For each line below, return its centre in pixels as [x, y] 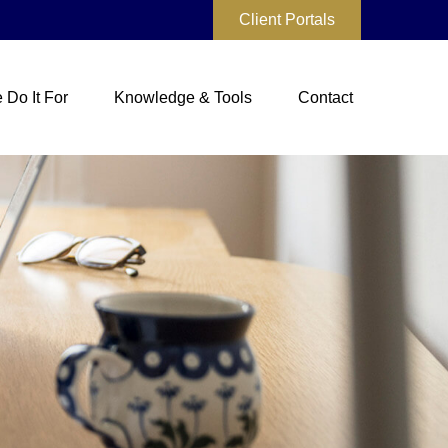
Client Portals [287, 19]
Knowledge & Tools [183, 97]
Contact [325, 97]
